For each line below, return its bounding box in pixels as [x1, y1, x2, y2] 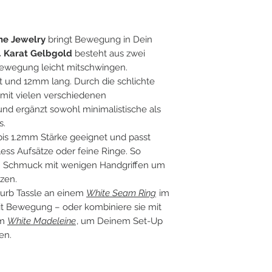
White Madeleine [7, 215, 76, 226]
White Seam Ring [86, 187, 156, 199]
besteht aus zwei [72, 47, 145, 59]
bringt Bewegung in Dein [46, 33, 152, 45]
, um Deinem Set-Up [76, 215, 163, 226]
